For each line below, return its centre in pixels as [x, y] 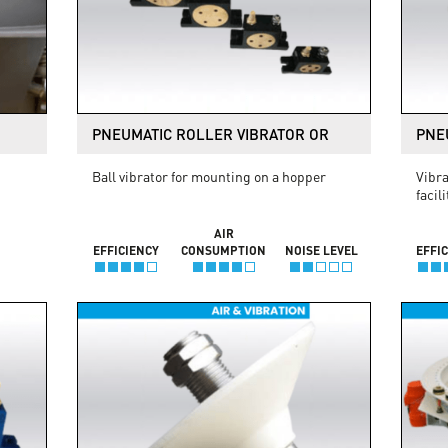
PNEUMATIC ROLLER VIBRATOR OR [211, 133]
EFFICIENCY [125, 249]
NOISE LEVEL [321, 249]
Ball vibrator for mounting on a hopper [209, 175]
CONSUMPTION [224, 249]
